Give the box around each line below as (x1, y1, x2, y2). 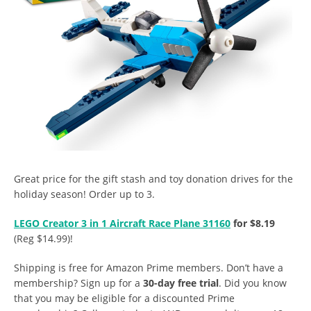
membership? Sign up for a (14, 276, 143, 289)
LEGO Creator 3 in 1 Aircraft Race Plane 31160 (14, 216, 230, 230)
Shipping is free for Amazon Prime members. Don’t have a (14, 260, 283, 274)
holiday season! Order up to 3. (14, 187, 155, 201)
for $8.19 (230, 216, 275, 230)
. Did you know (219, 276, 287, 289)
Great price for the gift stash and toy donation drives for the (14, 171, 293, 185)
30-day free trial (143, 276, 219, 289)
